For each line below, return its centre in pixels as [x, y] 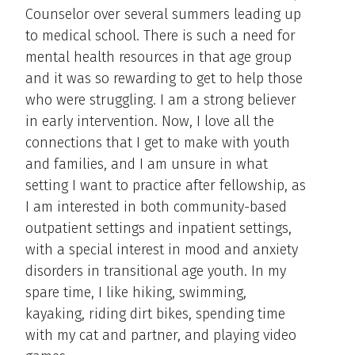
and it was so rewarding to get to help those [164, 78]
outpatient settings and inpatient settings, [158, 228]
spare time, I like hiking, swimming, [136, 292]
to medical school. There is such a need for [160, 35]
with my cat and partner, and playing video [161, 335]
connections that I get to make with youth [158, 142]
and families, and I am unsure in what [147, 164]
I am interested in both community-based [156, 206]
